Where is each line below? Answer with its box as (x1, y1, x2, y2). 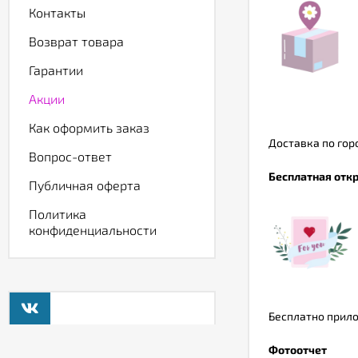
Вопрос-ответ (29, 149, 112, 164)
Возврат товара (29, 34, 124, 49)
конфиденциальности (29, 222, 157, 237)
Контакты (29, 5, 86, 20)
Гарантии (29, 62, 83, 78)
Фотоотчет (268, 343, 327, 356)
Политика (29, 206, 86, 221)
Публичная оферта (29, 177, 141, 193)
